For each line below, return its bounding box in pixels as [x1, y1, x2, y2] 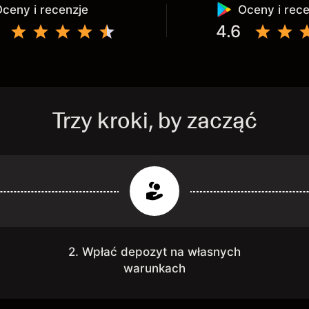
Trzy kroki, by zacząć [52, 108, 257, 134]
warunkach [123, 261, 186, 275]
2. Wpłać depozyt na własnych [68, 245, 241, 259]
